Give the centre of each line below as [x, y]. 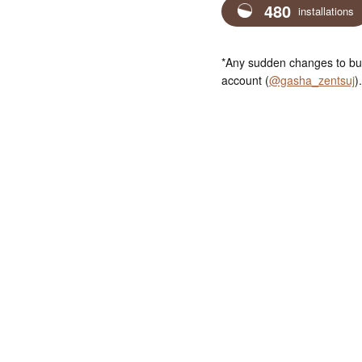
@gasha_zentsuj [312, 80]
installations [324, 11]
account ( [245, 80]
